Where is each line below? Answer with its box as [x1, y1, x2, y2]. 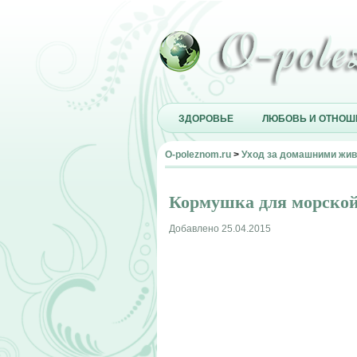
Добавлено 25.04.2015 [169, 223, 271, 234]
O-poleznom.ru [165, 149, 231, 160]
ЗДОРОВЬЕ [178, 111, 233, 125]
